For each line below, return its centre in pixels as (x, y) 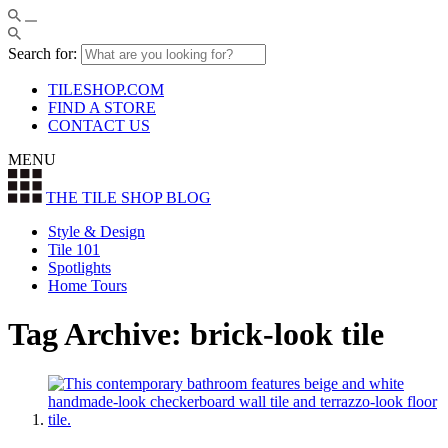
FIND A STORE (102, 107)
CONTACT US (99, 125)
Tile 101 (74, 249)
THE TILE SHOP (106, 197)
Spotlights (79, 267)
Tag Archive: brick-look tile (196, 334)
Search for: (42, 53)
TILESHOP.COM (106, 89)
